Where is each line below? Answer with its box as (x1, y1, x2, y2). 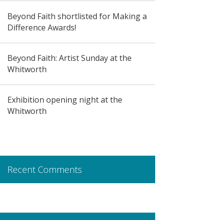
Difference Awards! (7, 22, 76, 33)
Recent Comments (7, 164, 82, 176)
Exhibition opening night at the (7, 94, 122, 106)
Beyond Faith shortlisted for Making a (7, 10, 147, 22)
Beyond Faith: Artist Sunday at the (7, 52, 132, 63)
